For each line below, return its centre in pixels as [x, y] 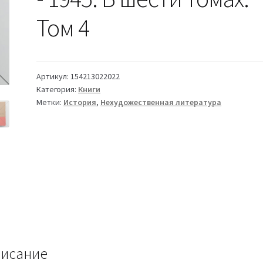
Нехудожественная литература [161, 102]
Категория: [58, 89]
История [80, 102]
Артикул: [54, 76]
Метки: [50, 102]
